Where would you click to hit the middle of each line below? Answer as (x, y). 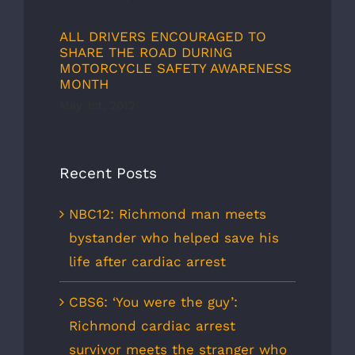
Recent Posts (108, 173)
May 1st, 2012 (97, 105)
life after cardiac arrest (147, 262)
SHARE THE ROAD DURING (146, 52)
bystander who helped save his (174, 238)
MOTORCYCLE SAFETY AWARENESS (176, 68)
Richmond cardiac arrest (152, 326)
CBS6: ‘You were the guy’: (153, 302)
